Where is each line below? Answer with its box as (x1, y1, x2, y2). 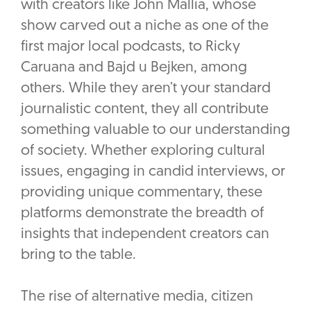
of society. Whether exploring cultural (21, 144, 265, 159)
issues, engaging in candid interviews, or (21, 165, 285, 180)
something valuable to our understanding (21, 123, 290, 138)
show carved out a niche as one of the (21, 19, 269, 34)
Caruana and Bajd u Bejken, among (21, 60, 247, 76)
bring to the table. (21, 248, 136, 263)
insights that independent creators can (21, 227, 269, 242)
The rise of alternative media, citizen (21, 289, 253, 305)
